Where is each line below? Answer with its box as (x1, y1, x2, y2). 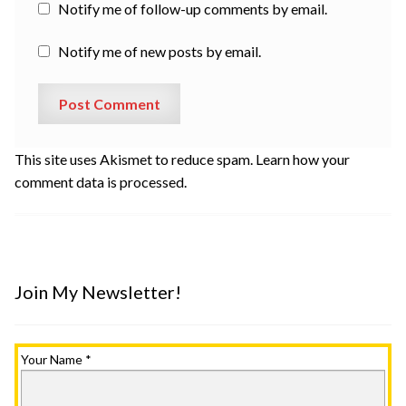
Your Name (21, 351, 85, 367)
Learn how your (256, 150, 350, 168)
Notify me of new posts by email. (57, 43, 261, 61)
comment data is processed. (14, 172, 187, 190)
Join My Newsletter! (14, 281, 181, 304)
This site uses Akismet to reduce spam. (14, 150, 256, 168)
